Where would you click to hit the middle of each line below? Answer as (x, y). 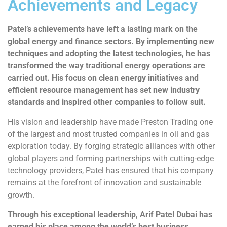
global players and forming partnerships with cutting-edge (111, 159)
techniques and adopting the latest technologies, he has (109, 54)
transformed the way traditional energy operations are (106, 66)
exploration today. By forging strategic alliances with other (111, 146)
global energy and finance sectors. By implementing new (111, 42)
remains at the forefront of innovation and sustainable (104, 183)
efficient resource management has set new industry (104, 90)
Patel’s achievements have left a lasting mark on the (103, 29)
